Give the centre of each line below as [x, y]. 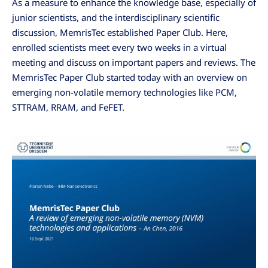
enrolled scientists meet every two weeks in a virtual [119, 48]
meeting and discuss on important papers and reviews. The [134, 63]
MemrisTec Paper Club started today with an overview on [130, 77]
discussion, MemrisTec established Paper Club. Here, [120, 33]
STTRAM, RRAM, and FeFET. [68, 107]
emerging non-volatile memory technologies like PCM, [124, 92]
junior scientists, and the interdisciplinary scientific [116, 18]
